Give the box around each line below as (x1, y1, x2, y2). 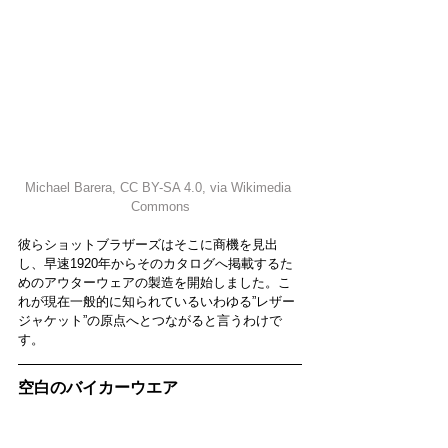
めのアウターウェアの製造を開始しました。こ (18, 274, 291, 290)
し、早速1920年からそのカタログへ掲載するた (18, 255, 293, 271)
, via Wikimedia (202, 179, 295, 195)
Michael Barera (25, 179, 112, 195)
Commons (130, 198, 190, 214)
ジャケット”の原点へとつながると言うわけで (18, 312, 282, 328)
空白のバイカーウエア (18, 378, 178, 396)
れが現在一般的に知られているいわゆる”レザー (18, 293, 295, 309)
